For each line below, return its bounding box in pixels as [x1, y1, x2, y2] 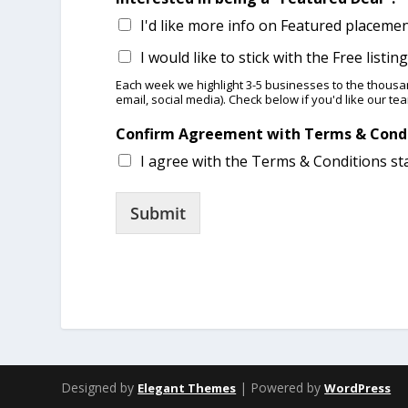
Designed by [61, 378, 138, 396]
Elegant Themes [138, 379, 237, 396]
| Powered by [236, 378, 325, 396]
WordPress [324, 379, 392, 396]
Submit [130, 202, 187, 225]
